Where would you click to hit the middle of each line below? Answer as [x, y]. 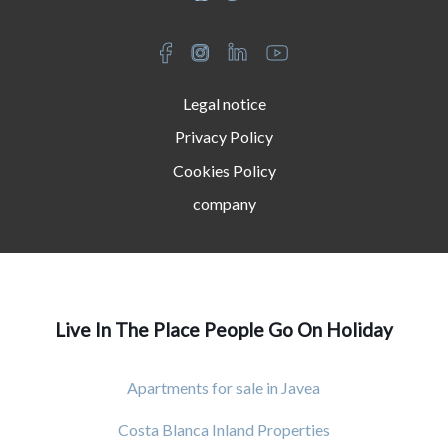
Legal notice [224, 103]
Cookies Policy [224, 170]
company [224, 204]
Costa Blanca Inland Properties [223, 429]
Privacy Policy [224, 137]
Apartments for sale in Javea [224, 387]
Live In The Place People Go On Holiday [224, 329]
